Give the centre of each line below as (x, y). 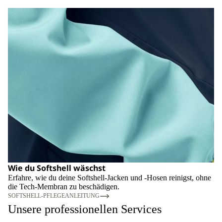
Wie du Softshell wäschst (57, 168)
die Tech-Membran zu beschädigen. (64, 186)
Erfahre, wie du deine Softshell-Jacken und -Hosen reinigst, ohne (110, 177)
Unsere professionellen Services (85, 209)
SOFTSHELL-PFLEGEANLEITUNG (54, 196)
